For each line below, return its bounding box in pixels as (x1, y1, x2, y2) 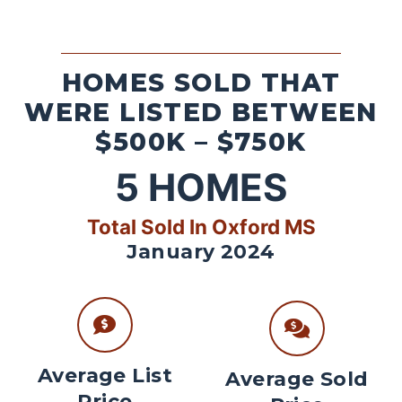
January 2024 (127, 239, 275, 264)
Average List (37, 363, 173, 389)
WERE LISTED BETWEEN (24, 97, 378, 128)
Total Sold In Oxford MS (86, 214, 316, 239)
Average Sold (225, 367, 369, 392)
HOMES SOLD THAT (61, 67, 341, 99)
